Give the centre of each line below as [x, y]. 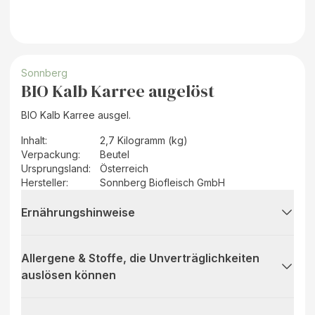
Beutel [115, 154]
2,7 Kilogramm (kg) [144, 140]
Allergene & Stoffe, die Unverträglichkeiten [140, 258]
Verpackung [50, 154]
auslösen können [69, 275]
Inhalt [33, 140]
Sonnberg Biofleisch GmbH [162, 182]
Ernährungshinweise [78, 212]
